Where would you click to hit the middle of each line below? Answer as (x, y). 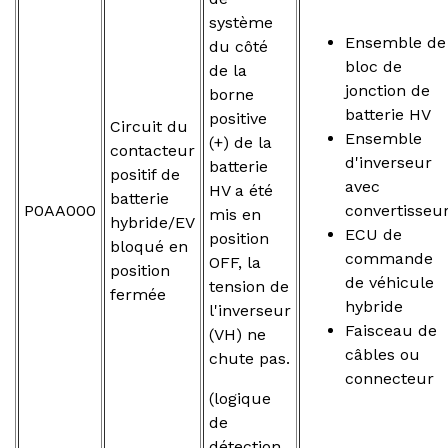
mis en (235, 214)
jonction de (387, 90)
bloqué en (149, 246)
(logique (240, 398)
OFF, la (235, 262)
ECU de (373, 234)
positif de (145, 174)
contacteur (152, 150)
